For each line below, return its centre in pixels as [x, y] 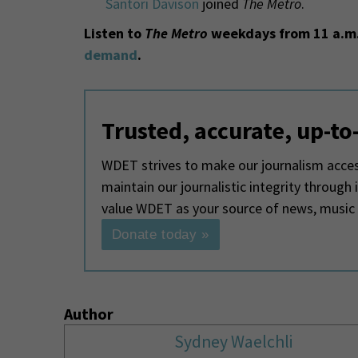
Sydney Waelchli [233, 341]
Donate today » [161, 234]
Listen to [114, 33]
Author [88, 313]
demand [110, 54]
